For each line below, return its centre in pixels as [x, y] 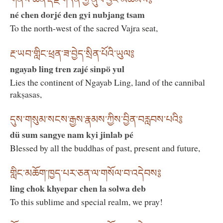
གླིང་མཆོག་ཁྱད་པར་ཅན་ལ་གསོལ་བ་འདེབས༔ [86, 173]
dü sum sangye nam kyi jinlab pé [72, 134]
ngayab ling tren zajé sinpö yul [67, 68]
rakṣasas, [26, 94]
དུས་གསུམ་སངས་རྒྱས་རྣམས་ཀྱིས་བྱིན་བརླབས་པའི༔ [96, 119]
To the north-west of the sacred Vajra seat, [84, 28]
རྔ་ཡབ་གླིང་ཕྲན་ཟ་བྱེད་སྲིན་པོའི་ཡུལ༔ [72, 54]
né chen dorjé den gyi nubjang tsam [77, 15]
